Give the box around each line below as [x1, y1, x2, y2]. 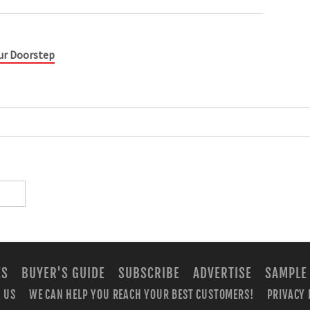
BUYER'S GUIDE [21, 264, 106, 282]
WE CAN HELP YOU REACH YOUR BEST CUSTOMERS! [28, 287, 254, 302]
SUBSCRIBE [118, 264, 180, 282]
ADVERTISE [193, 264, 252, 282]
